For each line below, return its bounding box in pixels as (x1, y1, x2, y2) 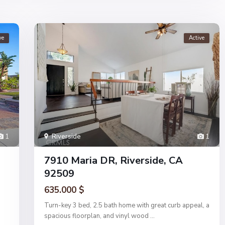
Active (189, 34, 204, 42)
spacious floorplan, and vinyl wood (44, 211, 150, 221)
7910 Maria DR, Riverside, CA (44, 154, 183, 168)
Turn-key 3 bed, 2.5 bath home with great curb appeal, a (44, 201, 209, 210)
